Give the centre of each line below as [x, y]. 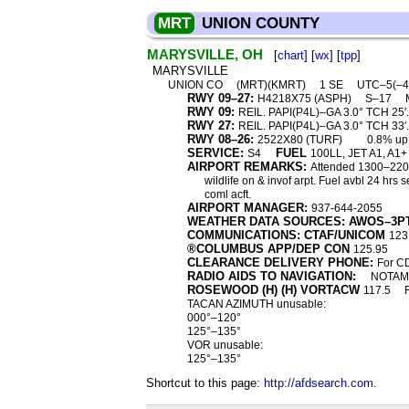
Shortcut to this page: [205, 383]
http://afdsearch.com [319, 383]
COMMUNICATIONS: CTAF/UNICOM [286, 235]
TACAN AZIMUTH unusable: [256, 304]
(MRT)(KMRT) [273, 85]
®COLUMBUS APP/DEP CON [268, 249]
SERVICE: [215, 153]
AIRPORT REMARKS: [246, 167]
